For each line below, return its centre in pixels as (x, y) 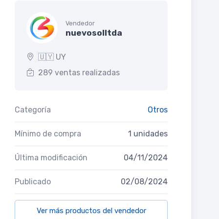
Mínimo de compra (48, 134)
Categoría (33, 110)
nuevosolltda (94, 33)
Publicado (33, 182)
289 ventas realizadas (79, 73)
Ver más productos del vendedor (91, 211)
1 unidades (148, 134)
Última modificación (51, 158)
